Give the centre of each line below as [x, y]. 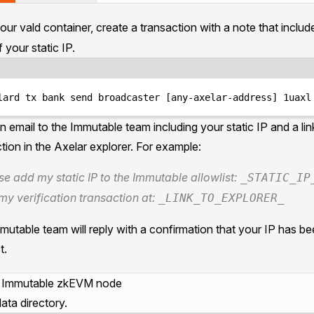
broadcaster [129, 97]
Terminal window [220, 73]
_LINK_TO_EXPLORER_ [221, 198]
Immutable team [110, 127]
